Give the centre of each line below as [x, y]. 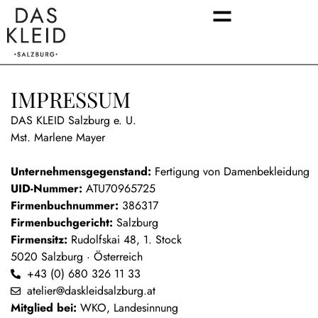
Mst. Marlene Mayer [58, 137]
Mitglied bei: [44, 307]
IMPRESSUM [71, 99]
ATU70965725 [119, 188]
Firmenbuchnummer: [65, 205]
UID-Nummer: [46, 188]
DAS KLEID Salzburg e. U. [73, 120]
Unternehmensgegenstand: [81, 171]
